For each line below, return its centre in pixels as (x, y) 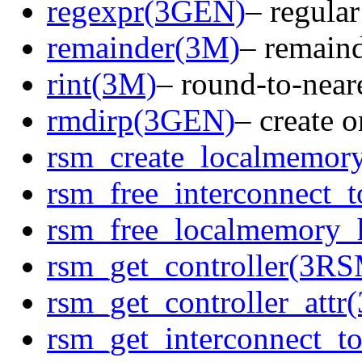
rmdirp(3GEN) (141, 120)
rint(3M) (102, 84)
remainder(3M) (143, 47)
